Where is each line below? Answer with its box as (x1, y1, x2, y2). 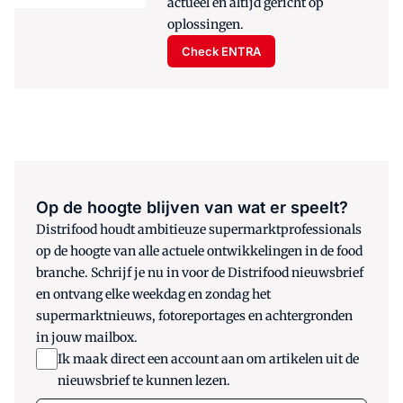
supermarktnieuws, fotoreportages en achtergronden (36, 308, 353, 325)
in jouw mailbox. (36, 329, 138, 346)
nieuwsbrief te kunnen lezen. (58, 372, 230, 390)
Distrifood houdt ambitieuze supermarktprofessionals (36, 221, 362, 238)
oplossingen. (166, 16, 244, 33)
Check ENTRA (181, 43, 261, 58)
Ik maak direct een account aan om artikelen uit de (58, 351, 359, 368)
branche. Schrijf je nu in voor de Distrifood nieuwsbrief (36, 264, 363, 282)
